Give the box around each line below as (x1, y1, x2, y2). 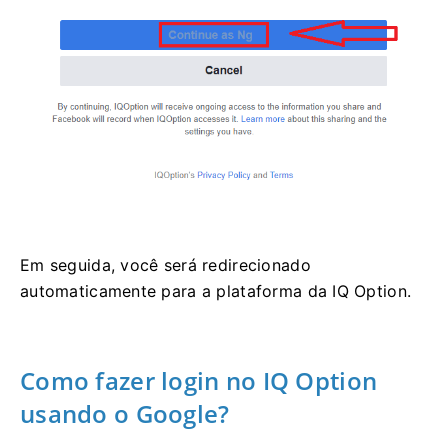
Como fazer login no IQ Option (20, 364, 378, 398)
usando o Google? (20, 397, 230, 431)
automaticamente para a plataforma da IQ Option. (20, 281, 412, 302)
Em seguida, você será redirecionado (20, 255, 311, 276)
